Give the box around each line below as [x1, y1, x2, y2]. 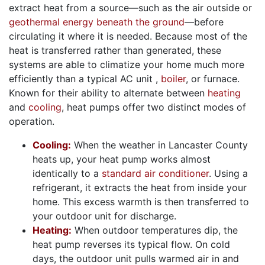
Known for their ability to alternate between [9, 87, 208, 99]
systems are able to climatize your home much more [9, 59, 244, 71]
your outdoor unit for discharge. [33, 210, 176, 222]
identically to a [33, 167, 102, 180]
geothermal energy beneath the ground [9, 16, 185, 28]
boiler [161, 73, 186, 85]
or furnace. [191, 73, 240, 85]
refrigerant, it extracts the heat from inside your [33, 182, 247, 194]
